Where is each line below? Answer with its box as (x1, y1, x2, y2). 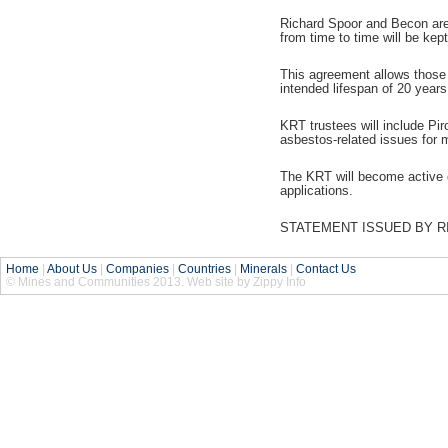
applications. (279, 182, 353, 198)
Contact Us (296, 262, 356, 277)
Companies (106, 262, 169, 277)
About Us (47, 262, 97, 277)
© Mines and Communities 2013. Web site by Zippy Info (6, 275, 306, 290)
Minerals (240, 262, 287, 277)
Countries (178, 262, 231, 277)
